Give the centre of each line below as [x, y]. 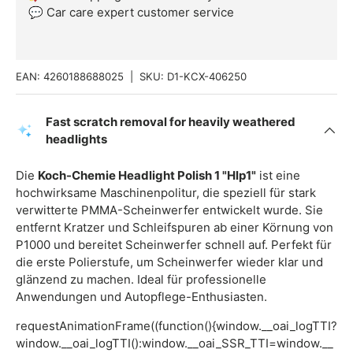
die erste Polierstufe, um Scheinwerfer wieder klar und [169, 262]
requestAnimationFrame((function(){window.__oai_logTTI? [176, 326]
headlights [76, 139]
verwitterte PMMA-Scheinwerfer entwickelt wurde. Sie [169, 210]
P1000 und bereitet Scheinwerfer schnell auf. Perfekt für [174, 245]
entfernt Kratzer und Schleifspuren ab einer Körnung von [175, 228]
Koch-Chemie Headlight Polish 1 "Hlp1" [147, 176]
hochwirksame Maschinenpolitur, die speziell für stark [166, 193]
